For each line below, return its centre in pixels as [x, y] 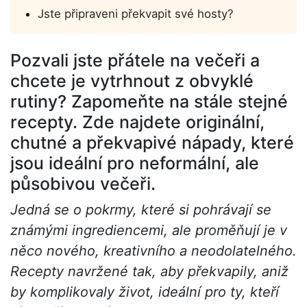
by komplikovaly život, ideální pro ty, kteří [145, 292]
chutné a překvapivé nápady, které [152, 143]
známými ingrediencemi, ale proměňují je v [149, 231]
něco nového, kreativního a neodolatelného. [153, 251]
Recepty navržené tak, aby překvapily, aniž [149, 272]
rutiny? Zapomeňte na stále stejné [149, 102]
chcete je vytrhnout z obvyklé [132, 81]
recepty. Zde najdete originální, [137, 122]
